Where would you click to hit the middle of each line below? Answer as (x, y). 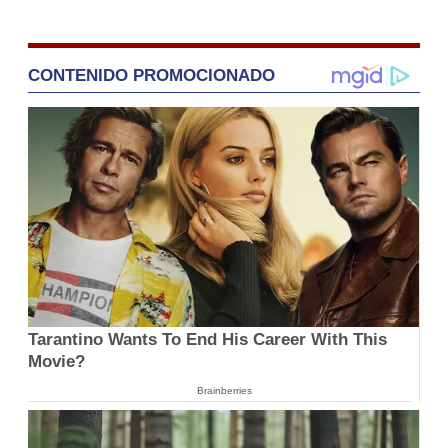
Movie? (56, 362)
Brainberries (224, 391)
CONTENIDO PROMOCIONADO (151, 75)
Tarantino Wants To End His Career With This (207, 340)
